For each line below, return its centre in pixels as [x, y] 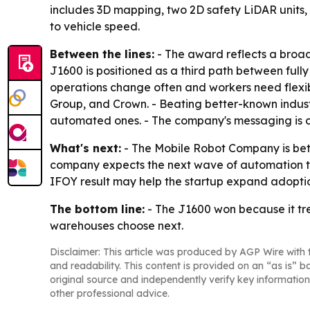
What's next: [85, 148]
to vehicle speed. [95, 27]
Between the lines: [102, 54]
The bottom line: [97, 209]
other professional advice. [110, 294]
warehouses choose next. [117, 226]
